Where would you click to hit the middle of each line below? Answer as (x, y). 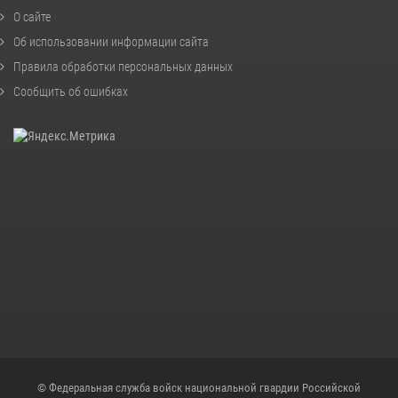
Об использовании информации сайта (111, 42)
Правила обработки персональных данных (123, 67)
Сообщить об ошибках (71, 92)
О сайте (32, 17)
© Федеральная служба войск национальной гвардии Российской (199, 387)
